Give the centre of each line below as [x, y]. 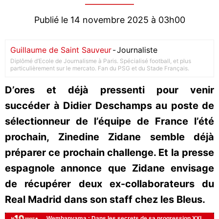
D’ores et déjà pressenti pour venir [109, 90]
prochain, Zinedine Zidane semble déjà [109, 137]
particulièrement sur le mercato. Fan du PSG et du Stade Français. [100, 68]
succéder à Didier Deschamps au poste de [109, 106]
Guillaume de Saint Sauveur [61, 50]
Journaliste [137, 50]
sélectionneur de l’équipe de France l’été [109, 121]
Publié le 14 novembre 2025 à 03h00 [109, 20]
